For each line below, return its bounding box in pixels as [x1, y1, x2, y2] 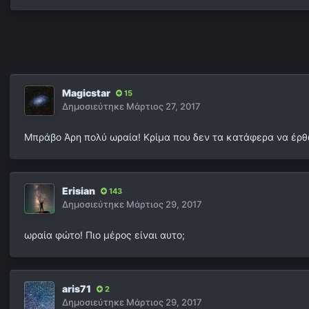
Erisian [62, 185, 95, 197]
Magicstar [62, 87, 110, 99]
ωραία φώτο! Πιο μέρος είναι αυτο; [24, 229, 185, 241]
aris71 [62, 283, 91, 295]
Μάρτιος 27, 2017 [126, 101, 201, 112]
